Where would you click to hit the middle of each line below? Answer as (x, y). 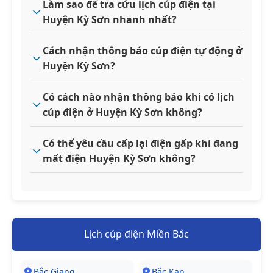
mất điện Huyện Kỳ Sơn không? (119, 158)
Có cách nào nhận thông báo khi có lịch (139, 97)
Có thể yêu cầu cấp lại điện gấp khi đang (140, 143)
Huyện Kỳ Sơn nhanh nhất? (110, 19)
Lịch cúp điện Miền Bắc (136, 234)
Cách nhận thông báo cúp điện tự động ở (143, 50)
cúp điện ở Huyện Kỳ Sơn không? (122, 112)
